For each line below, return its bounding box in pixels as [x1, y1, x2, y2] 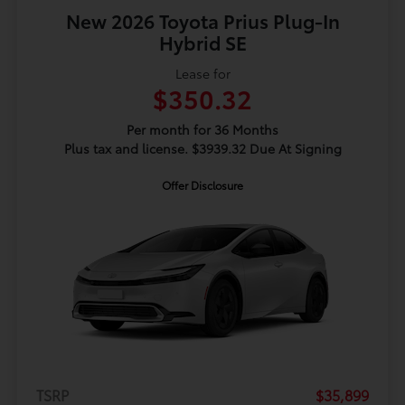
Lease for [174, 64, 231, 83]
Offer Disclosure [162, 177, 243, 193]
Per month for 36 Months [127, 120, 278, 139]
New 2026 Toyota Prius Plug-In [65, 7, 340, 34]
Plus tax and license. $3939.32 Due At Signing [63, 139, 342, 158]
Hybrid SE [158, 29, 247, 56]
